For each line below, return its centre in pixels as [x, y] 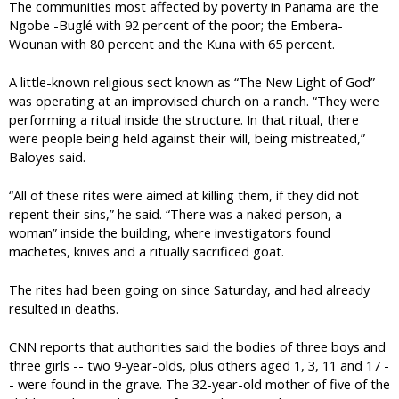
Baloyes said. [47, 157]
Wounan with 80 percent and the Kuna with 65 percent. [172, 44]
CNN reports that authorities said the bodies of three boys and [197, 346]
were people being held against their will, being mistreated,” [187, 138]
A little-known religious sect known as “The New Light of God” [192, 82]
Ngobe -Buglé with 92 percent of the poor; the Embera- [176, 25]
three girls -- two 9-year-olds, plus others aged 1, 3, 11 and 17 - [199, 365]
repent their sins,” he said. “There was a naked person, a [175, 214]
